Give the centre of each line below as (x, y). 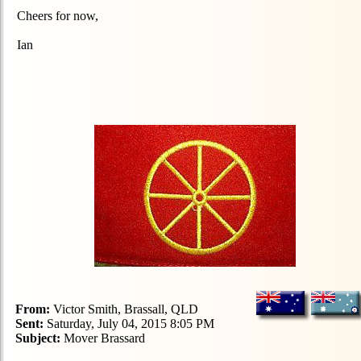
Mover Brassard (103, 338)
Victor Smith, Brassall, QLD (124, 309)
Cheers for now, (58, 16)
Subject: (38, 338)
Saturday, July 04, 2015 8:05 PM (129, 324)
